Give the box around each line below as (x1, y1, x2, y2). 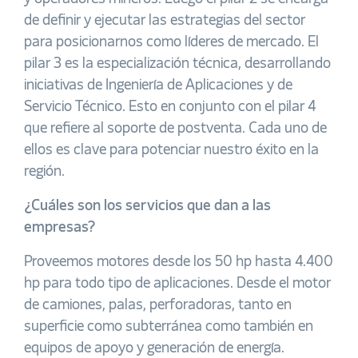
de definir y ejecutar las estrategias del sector (24, 14, 305, 28)
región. (24, 165, 65, 179)
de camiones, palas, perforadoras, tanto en (24, 298, 292, 312)
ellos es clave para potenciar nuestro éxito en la (24, 143, 319, 157)
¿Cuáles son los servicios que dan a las (24, 199, 271, 213)
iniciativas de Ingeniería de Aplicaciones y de (24, 78, 292, 93)
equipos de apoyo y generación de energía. (24, 341, 284, 356)
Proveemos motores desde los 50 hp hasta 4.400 (24, 255, 333, 269)
